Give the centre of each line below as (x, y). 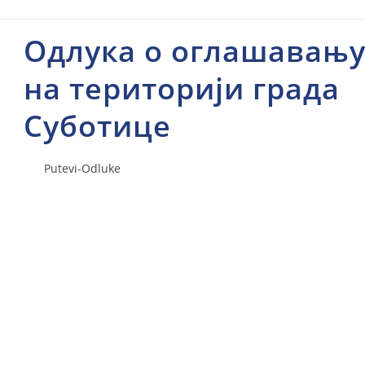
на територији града (181, 88)
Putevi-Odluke (79, 168)
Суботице (97, 126)
